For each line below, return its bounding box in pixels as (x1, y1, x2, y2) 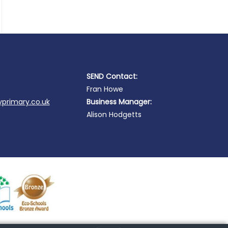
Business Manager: (87, 96, 152, 107)
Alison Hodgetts (87, 109, 142, 120)
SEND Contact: (87, 71, 138, 81)
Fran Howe (87, 83, 124, 94)
